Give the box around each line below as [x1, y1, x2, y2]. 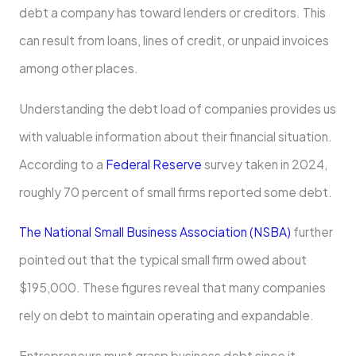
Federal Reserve [103, 156, 202, 172]
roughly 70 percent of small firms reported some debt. [18, 184, 332, 199]
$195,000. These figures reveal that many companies [18, 280, 326, 296]
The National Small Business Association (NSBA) [18, 224, 291, 240]
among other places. [18, 60, 138, 76]
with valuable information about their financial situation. [18, 128, 332, 144]
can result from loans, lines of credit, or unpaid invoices [18, 33, 329, 48]
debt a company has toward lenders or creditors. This [18, 5, 326, 21]
